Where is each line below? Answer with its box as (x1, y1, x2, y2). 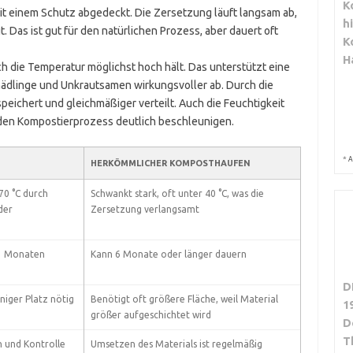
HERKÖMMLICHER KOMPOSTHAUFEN (90, 158, 251, 168)
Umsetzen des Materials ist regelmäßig (90, 339, 262, 349)
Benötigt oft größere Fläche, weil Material (90, 294, 278, 304)
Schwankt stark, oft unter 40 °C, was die (90, 188, 264, 199)
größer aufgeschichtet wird (90, 310, 211, 320)
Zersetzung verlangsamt (90, 204, 199, 214)
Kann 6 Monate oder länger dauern (90, 249, 247, 259)
